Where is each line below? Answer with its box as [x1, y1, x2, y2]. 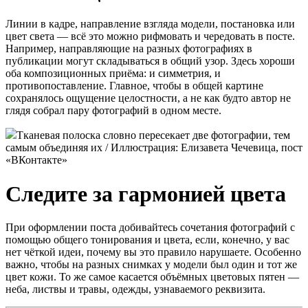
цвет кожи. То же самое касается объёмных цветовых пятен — [5, 271, 299, 283]
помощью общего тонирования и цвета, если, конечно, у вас [5, 234, 289, 245]
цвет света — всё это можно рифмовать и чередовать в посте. [5, 30, 295, 43]
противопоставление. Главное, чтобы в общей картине [5, 80, 263, 92]
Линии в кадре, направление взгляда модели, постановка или [5, 18, 295, 30]
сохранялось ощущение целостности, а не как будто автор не [5, 92, 291, 104]
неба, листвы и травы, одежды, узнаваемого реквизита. [5, 283, 268, 295]
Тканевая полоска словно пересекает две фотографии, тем [16, 129, 290, 142]
